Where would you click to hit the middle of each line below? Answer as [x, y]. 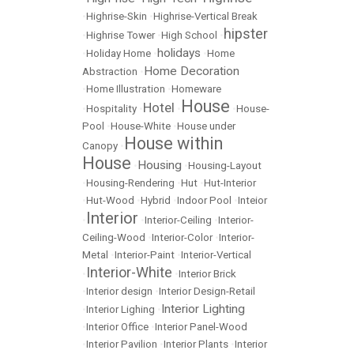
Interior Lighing [121, 309]
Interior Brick [207, 274]
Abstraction [110, 72]
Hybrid [156, 200]
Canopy [100, 146]
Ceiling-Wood [114, 237]
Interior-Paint [145, 255]
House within [173, 143]
